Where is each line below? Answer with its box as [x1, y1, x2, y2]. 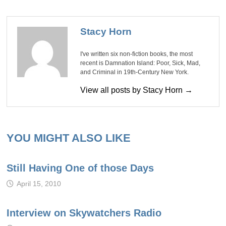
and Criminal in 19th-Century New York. [80, 68, 189, 76]
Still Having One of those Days [6, 162, 154, 174]
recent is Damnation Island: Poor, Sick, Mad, [80, 59, 200, 67]
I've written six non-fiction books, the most [80, 50, 193, 58]
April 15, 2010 [16, 179, 61, 188]
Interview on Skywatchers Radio [6, 207, 161, 218]
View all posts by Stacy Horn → [80, 85, 193, 94]
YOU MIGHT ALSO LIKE [6, 131, 131, 144]
